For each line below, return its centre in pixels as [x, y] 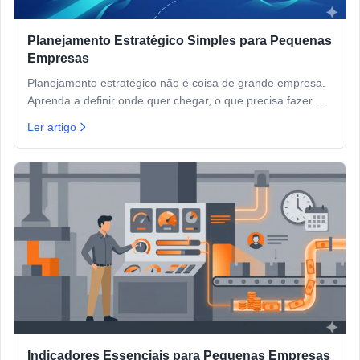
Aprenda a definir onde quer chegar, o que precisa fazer [170, 101]
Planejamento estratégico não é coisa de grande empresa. [176, 83]
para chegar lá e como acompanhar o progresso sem [163, 119]
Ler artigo [52, 127]
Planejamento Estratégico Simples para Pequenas [180, 41]
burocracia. [56, 136]
